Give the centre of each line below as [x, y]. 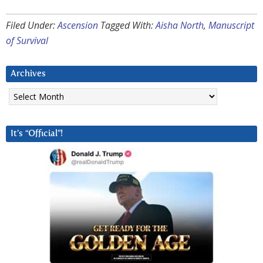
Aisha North [180, 25]
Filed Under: [32, 25]
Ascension [78, 25]
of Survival [27, 40]
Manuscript [231, 25]
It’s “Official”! [37, 133]
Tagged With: [128, 25]
